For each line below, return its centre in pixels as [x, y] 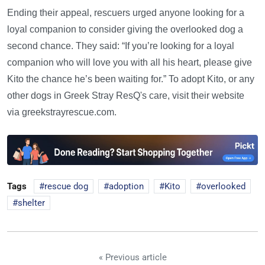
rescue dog [66, 186]
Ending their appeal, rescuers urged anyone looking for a [126, 12]
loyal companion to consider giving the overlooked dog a [125, 29]
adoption [126, 186]
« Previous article [132, 257]
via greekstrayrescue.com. [62, 112]
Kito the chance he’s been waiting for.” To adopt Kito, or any [131, 79]
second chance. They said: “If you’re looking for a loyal [121, 46]
